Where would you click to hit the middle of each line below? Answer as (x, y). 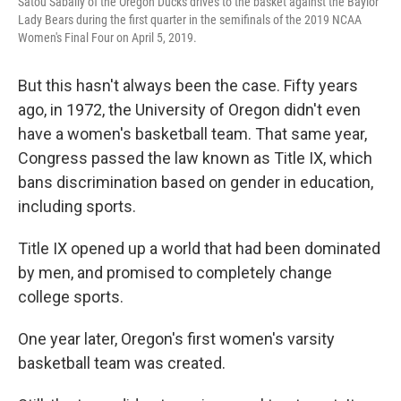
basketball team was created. (122, 363)
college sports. (71, 297)
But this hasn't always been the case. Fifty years (188, 86)
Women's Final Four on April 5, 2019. (107, 38)
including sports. (77, 207)
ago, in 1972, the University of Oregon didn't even (189, 110)
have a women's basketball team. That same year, (192, 134)
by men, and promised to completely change (175, 273)
